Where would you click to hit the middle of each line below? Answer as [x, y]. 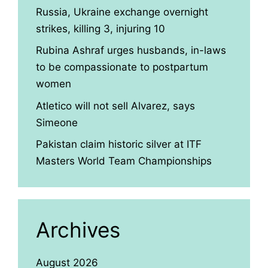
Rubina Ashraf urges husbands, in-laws [131, 50]
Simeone [57, 122]
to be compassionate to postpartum [122, 67]
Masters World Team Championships [124, 161]
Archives [78, 230]
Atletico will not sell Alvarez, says [115, 106]
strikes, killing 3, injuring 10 [100, 28]
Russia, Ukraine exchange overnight [122, 12]
